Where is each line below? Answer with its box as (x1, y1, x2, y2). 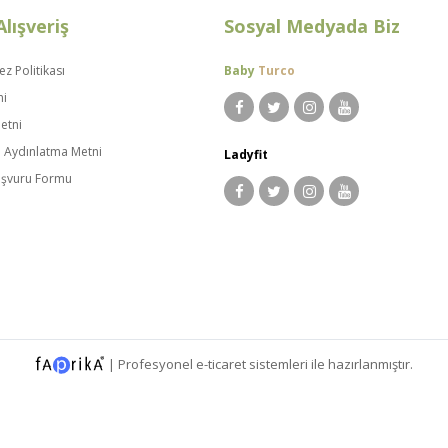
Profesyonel (118, 354, 196, 373)
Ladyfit (224, 146, 268, 163)
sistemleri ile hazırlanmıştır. (246, 354, 413, 373)
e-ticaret (196, 354, 246, 373)
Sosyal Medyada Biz (224, 14, 400, 38)
